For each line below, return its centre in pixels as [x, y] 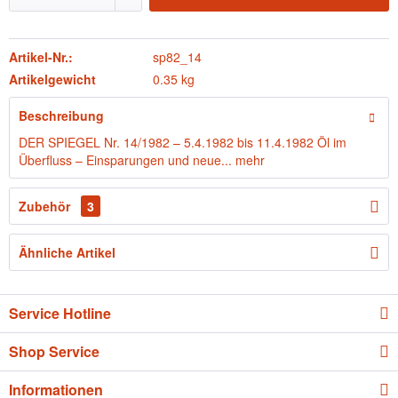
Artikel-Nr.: [41, 57]
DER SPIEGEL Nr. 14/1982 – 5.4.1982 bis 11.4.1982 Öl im [183, 142]
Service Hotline [60, 313]
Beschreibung [61, 115]
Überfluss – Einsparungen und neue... [125, 160]
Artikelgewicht [52, 79]
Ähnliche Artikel [67, 252]
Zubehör [46, 206]
